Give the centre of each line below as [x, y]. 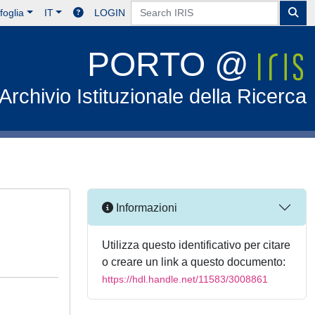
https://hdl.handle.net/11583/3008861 [185, 279]
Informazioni [145, 207]
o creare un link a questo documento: [194, 262]
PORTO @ [173, 64]
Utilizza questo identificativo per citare [196, 245]
